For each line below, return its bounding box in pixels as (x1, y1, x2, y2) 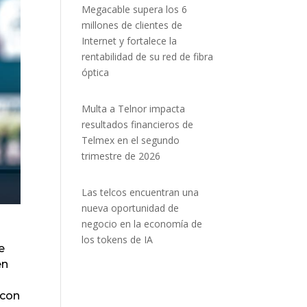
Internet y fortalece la (82, 34, 177, 47)
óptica (82, 66, 110, 79)
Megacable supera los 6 (82, 3, 188, 16)
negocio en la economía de (82, 217, 203, 230)
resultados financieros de (82, 118, 194, 131)
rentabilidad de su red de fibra (82, 50, 214, 63)
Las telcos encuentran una (82, 186, 199, 199)
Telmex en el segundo (82, 134, 180, 147)
